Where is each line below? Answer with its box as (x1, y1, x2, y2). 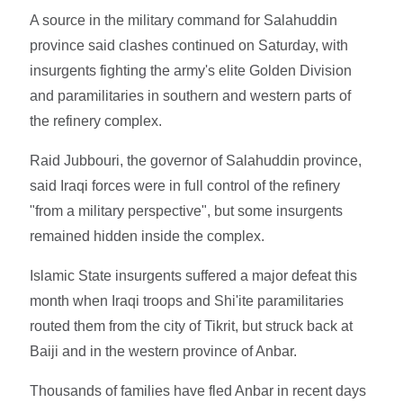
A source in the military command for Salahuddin (30, 12, 338, 28)
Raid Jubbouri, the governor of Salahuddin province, (30, 152, 363, 168)
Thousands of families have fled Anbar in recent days (30, 382, 367, 399)
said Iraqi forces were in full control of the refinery (30, 177, 341, 193)
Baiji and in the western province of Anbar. (30, 343, 298, 359)
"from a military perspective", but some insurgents (30, 202, 344, 219)
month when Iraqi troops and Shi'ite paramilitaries (30, 292, 345, 309)
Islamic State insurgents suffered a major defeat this (30, 267, 358, 283)
